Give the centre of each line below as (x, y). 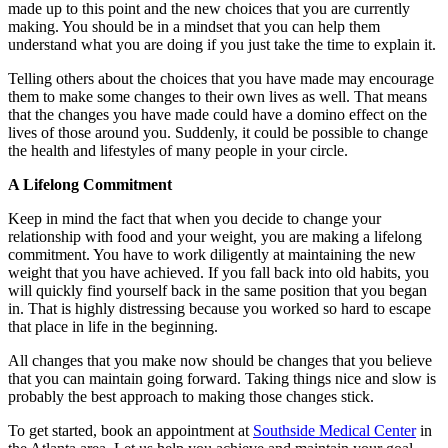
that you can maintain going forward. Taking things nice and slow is (222, 378)
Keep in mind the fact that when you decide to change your (194, 218)
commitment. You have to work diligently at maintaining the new (212, 254)
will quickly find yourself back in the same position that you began (217, 290)
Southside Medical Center (334, 430)
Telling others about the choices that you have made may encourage (221, 78)
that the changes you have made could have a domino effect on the (217, 114)
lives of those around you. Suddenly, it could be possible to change (218, 132)
